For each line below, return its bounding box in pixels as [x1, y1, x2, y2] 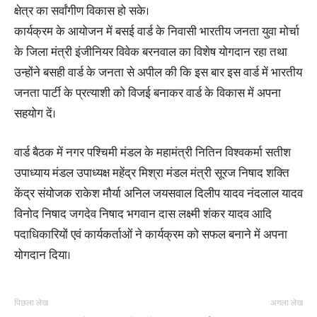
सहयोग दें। [14, 104, 56, 124]
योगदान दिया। [14, 246, 71, 265]
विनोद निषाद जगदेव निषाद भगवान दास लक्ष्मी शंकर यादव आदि [14, 204, 272, 224]
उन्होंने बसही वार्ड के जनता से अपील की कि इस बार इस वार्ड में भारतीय [14, 63, 302, 83]
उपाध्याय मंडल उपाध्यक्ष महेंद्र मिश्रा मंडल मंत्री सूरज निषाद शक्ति [14, 163, 289, 183]
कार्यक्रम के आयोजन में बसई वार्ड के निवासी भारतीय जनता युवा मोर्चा [14, 22, 299, 42]
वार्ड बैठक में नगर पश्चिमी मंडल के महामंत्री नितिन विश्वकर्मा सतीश [14, 143, 291, 163]
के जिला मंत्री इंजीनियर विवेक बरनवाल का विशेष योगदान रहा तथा [14, 42, 287, 62]
